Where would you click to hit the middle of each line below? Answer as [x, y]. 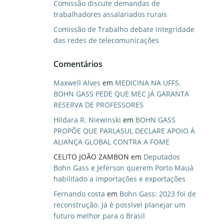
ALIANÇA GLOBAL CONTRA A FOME [111, 142]
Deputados [161, 157]
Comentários [78, 64]
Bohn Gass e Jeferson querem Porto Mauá [123, 168]
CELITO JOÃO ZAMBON [91, 157]
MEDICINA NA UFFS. [148, 83]
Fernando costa [79, 194]
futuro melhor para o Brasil [99, 216]
